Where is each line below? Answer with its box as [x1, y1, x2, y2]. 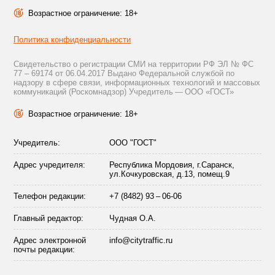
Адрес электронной [14, 236, 86, 245]
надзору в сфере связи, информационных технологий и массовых [14, 78, 260, 87]
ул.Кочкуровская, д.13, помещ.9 [109, 169, 230, 179]
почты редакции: [14, 245, 75, 254]
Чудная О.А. [109, 214, 156, 223]
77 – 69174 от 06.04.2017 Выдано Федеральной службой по [14, 69, 234, 78]
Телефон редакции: [14, 192, 86, 201]
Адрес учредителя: [14, 160, 85, 169]
